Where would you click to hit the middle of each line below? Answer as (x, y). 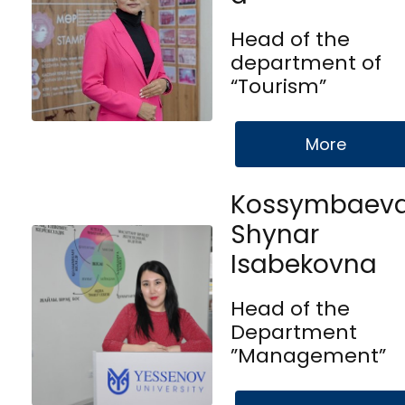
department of (306, 62)
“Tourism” (278, 86)
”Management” (308, 355)
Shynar (275, 234)
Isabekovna (304, 264)
